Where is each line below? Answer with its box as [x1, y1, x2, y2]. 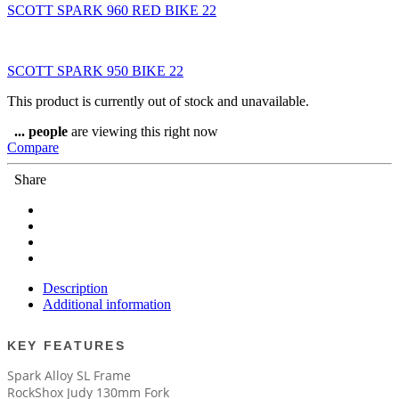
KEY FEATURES [7, 338, 126, 353]
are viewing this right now [68, 123, 218, 139]
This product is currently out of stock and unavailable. [7, 93, 309, 109]
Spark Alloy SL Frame [7, 366, 131, 384]
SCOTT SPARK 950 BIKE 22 [7, 62, 183, 78]
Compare [7, 139, 59, 155]
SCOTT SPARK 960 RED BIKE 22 [7, 2, 216, 18]
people [28, 123, 68, 139]
